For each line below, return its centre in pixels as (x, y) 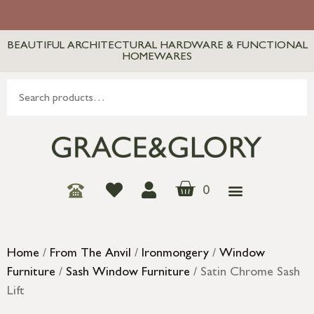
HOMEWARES (157, 57)
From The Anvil (90, 255)
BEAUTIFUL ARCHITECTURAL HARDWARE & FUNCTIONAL (157, 46)
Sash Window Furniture (128, 274)
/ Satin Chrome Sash (245, 274)
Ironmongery (175, 255)
